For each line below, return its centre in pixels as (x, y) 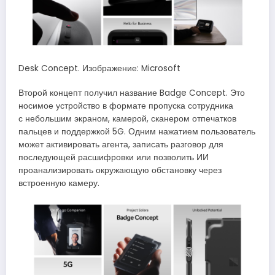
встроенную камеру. (59, 183)
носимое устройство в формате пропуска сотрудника (126, 106)
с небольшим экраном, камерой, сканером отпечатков (127, 118)
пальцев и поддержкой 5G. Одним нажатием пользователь (137, 131)
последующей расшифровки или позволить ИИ (114, 157)
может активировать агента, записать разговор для (121, 144)
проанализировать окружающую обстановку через (120, 170)
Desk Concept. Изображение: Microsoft (99, 68)
